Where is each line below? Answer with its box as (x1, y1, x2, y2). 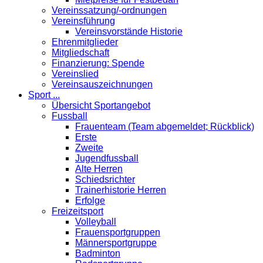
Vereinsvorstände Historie (75, 26, 183, 37)
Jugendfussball (75, 153, 139, 164)
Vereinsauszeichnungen (52, 79, 153, 90)
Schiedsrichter (75, 174, 135, 185)
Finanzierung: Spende (52, 58, 144, 69)
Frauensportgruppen (75, 227, 160, 238)
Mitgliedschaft (52, 48, 109, 58)
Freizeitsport (52, 206, 103, 217)
